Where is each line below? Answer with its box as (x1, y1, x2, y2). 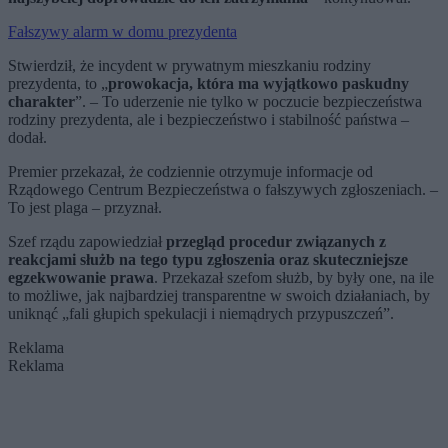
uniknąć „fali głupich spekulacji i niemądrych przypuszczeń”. (8, 305, 398, 323)
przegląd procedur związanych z (166, 233, 386, 251)
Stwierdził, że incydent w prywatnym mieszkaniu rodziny (8, 57, 371, 75)
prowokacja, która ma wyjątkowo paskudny (108, 75, 409, 93)
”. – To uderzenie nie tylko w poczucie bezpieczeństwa (75, 93, 422, 111)
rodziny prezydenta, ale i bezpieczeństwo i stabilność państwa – (8, 111, 409, 129)
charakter (8, 93, 75, 111)
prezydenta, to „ (8, 75, 108, 93)
